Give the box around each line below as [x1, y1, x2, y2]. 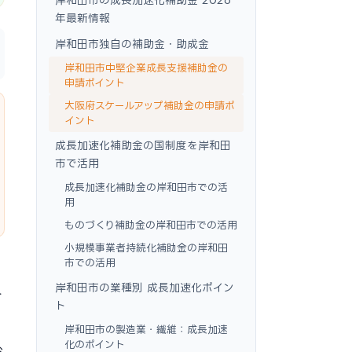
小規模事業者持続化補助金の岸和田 [64, 242, 228, 253]
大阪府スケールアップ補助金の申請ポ [64, 100, 235, 111]
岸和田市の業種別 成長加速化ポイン [55, 281, 234, 293]
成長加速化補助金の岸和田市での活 [64, 181, 228, 192]
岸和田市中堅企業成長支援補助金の [64, 62, 228, 73]
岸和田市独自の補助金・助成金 [55, 38, 209, 49]
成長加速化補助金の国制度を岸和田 [55, 139, 231, 151]
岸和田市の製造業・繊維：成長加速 [64, 324, 228, 335]
